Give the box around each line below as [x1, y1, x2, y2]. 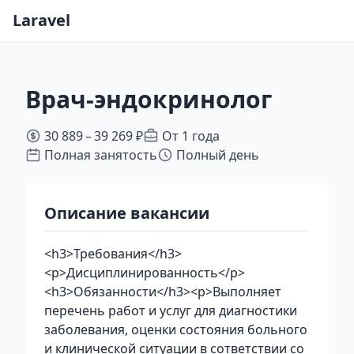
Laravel [13, 9, 70, 31]
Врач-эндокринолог [25, 83, 272, 115]
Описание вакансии [44, 202, 209, 224]
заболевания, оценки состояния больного [44, 321, 307, 338]
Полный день [176, 146, 259, 164]
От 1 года [162, 127, 220, 145]
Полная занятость [44, 146, 157, 164]
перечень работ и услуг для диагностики [44, 302, 297, 319]
